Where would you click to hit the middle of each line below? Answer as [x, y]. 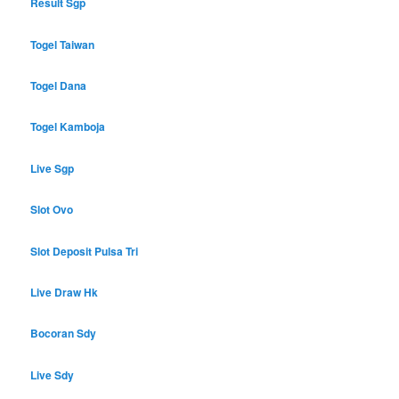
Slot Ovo [52, 210]
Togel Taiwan [63, 44]
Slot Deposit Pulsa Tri [85, 251]
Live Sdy [53, 375]
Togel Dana [59, 86]
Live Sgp [53, 168]
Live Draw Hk [65, 293]
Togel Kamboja [68, 127]
